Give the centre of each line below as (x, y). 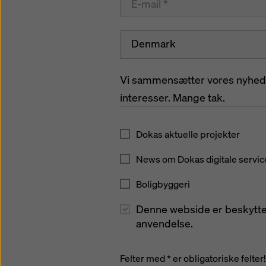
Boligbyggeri (163, 184)
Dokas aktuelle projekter (188, 134)
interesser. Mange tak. (172, 97)
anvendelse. (164, 224)
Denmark (153, 44)
